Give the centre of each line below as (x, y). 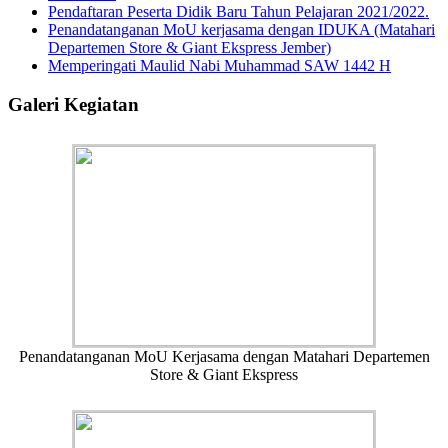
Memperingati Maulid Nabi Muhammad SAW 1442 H (219, 65)
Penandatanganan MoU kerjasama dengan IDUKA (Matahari (241, 29)
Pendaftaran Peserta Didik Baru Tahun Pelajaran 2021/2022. (238, 11)
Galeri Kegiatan (73, 104)
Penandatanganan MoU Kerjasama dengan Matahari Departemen (224, 357)
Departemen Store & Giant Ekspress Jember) (189, 47)
